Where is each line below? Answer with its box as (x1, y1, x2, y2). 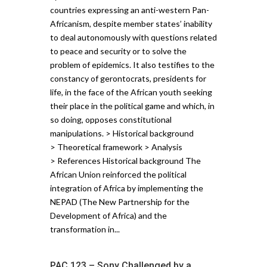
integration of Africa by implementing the (50, 182, 203, 193)
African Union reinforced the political (50, 169, 187, 179)
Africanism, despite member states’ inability (50, 18, 212, 29)
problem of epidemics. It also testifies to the (50, 59, 215, 70)
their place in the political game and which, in (50, 100, 215, 111)
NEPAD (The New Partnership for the (50, 196, 190, 207)
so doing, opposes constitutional (50, 114, 172, 125)
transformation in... (50, 223, 120, 234)
